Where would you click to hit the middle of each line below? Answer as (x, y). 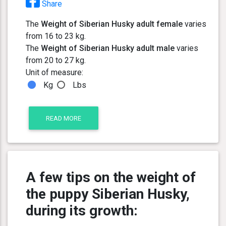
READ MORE (64, 118)
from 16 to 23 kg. (56, 36)
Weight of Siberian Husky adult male (108, 48)
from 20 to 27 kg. (56, 61)
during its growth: (82, 211)
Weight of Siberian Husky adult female (112, 24)
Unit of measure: (54, 73)
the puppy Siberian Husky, (108, 194)
